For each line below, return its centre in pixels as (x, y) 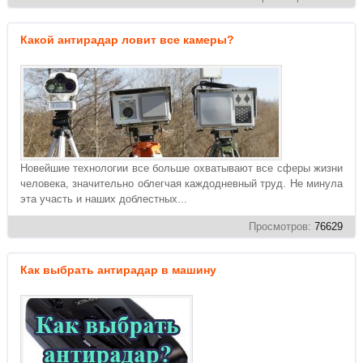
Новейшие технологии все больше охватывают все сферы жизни (181, 168)
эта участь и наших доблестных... (104, 199)
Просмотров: (282, 226)
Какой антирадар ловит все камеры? (127, 40)
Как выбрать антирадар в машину (118, 270)
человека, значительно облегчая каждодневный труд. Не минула (181, 184)
